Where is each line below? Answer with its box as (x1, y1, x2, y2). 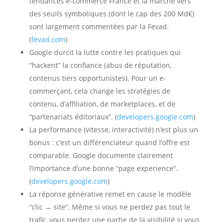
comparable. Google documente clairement (29, 150, 173, 160)
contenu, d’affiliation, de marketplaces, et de (29, 99, 175, 109)
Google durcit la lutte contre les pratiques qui (29, 47, 181, 57)
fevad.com (31, 34, 65, 44)
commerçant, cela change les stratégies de (29, 86, 170, 96)
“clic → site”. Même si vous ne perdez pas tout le (29, 202, 190, 212)
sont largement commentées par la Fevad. (29, 21, 169, 31)
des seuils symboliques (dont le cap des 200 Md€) (29, 8, 194, 18)
